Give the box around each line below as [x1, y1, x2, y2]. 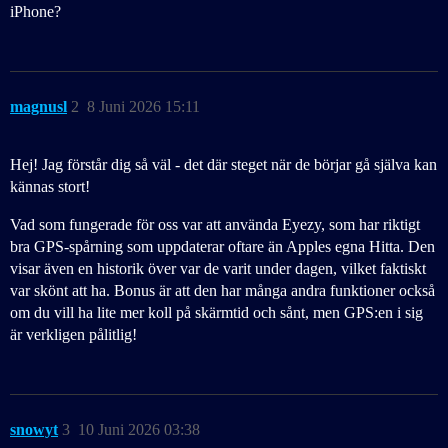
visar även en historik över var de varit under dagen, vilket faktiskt [10, 260, 426, 278]
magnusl [10, 98, 67, 116]
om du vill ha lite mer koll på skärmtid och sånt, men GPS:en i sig [10, 304, 423, 322]
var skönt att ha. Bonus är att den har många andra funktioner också [10, 282, 435, 300]
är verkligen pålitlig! [10, 326, 137, 344]
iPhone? [10, 3, 61, 21]
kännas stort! [10, 178, 90, 196]
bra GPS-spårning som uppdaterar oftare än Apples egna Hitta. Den [10, 238, 435, 256]
